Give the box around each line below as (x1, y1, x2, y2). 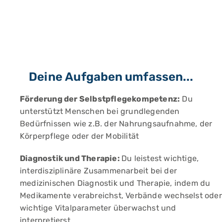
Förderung (20, 94, 64, 104)
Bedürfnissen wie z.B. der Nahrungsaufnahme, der (20, 118, 213, 128)
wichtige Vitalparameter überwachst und (20, 203, 176, 213)
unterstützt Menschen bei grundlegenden (20, 106, 180, 116)
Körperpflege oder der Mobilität (20, 131, 139, 141)
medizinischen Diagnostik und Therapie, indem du (20, 178, 211, 188)
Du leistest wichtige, (121, 153, 199, 163)
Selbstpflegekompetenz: (79, 94, 180, 104)
